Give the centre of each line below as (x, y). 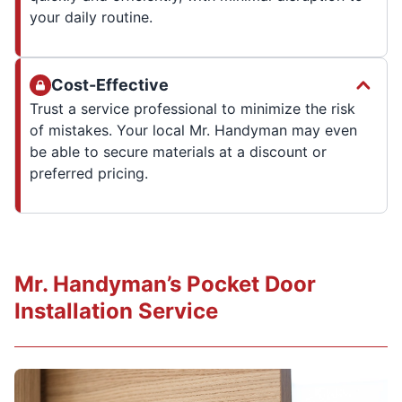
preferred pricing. (89, 173)
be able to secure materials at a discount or (178, 151)
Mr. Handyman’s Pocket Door (165, 284)
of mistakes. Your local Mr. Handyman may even (193, 130)
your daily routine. (91, 17)
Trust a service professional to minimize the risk (192, 108)
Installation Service (116, 310)
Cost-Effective (110, 84)
